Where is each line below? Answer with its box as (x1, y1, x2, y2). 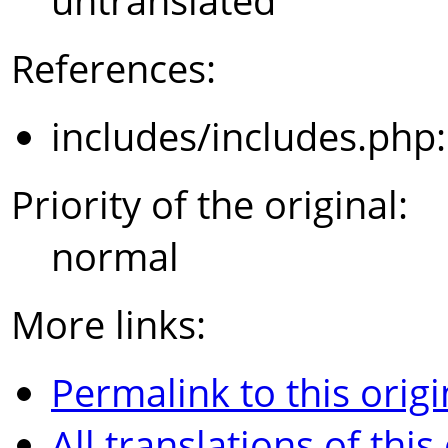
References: (11, 42, 216, 95)
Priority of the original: (11, 178, 408, 231)
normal (51, 230, 179, 283)
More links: (11, 298, 206, 351)
